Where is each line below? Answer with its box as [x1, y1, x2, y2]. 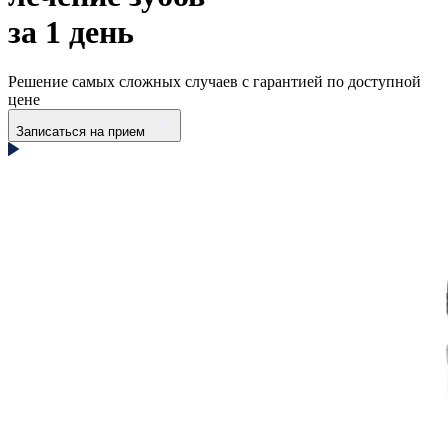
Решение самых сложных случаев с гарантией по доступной [8, 72, 421, 90]
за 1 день [8, 14, 134, 51]
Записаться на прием [16, 123, 145, 139]
